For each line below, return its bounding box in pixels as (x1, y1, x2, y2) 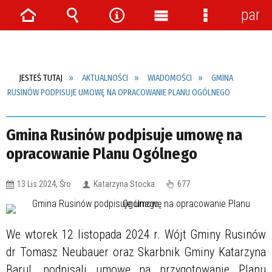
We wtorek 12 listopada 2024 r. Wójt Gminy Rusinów (6, 226, 266, 242)
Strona (19, 24, 58, 42)
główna (19, 42, 63, 60)
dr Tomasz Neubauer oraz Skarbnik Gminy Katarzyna (6, 244, 266, 259)
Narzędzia (107, 24, 167, 42)
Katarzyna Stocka (93, 178, 155, 189)
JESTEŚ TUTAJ (19, 73, 63, 84)
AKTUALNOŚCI (82, 73, 128, 84)
